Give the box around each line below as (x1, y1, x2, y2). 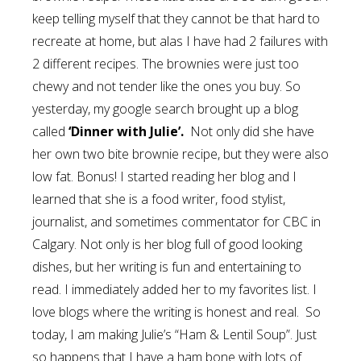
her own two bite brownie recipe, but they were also (32, 145, 329, 163)
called (32, 122, 68, 140)
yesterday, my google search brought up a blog (32, 100, 298, 118)
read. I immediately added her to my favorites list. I (32, 280, 317, 298)
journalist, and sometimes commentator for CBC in (32, 213, 321, 230)
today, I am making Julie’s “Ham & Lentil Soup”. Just (32, 326, 317, 343)
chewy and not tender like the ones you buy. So (32, 77, 301, 95)
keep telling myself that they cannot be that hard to (32, 10, 320, 27)
